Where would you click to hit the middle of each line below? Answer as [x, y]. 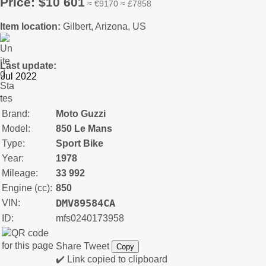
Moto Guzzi [81, 113]
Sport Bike [80, 143]
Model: [16, 128]
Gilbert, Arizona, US [104, 26]
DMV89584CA [85, 203]
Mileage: [20, 173]
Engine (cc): [27, 188]
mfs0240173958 [90, 218]
